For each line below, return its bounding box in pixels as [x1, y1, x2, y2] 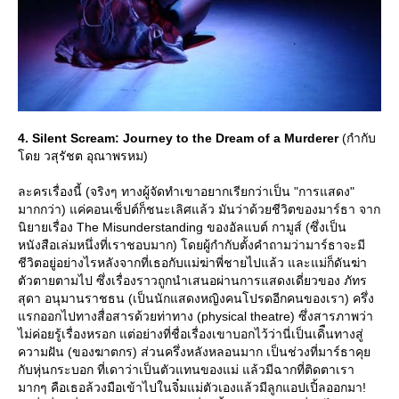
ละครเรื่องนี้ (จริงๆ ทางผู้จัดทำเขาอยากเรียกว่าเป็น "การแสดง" [18, 184, 354, 199]
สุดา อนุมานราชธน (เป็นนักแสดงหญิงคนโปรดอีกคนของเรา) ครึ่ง [18, 291, 374, 306]
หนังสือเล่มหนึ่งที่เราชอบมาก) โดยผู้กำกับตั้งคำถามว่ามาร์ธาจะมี [18, 238, 365, 253]
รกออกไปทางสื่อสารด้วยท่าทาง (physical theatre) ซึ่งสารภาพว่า [18, 309, 373, 324]
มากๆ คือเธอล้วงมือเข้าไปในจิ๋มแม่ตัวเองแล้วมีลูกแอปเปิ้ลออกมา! [18, 380, 366, 395]
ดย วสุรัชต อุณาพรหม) [18, 149, 148, 164]
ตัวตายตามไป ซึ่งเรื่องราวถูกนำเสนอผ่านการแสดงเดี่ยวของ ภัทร [18, 273, 367, 289]
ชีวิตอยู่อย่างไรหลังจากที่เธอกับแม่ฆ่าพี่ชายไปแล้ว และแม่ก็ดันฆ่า [18, 256, 367, 271]
